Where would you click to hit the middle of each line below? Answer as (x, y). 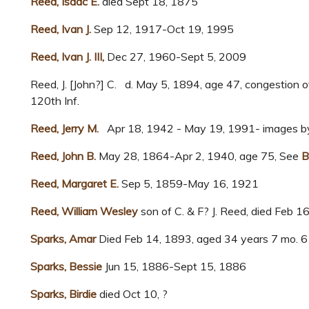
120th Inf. (55, 101)
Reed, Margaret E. (74, 184)
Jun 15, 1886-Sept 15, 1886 (174, 267)
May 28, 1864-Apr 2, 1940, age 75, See (199, 156)
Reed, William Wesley (84, 211)
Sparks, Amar (63, 239)
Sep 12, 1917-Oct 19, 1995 (164, 29)
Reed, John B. (63, 156)
